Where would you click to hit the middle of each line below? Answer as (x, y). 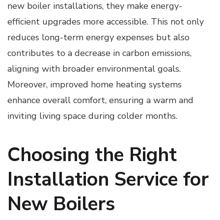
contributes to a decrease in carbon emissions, (99, 53)
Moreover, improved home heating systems (95, 84)
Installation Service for (108, 179)
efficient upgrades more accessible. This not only (106, 21)
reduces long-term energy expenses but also (98, 37)
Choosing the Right (92, 155)
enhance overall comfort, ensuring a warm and (100, 100)
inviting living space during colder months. (92, 116)
